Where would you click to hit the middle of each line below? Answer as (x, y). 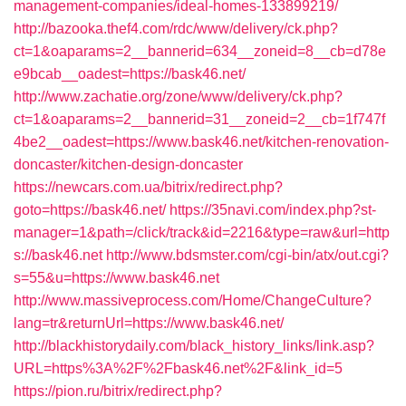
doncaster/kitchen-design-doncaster (128, 164)
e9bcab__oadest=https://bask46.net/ (130, 74)
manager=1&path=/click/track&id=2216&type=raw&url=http (202, 232)
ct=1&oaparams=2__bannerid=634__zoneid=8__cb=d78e (200, 51)
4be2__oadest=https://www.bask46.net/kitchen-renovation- (201, 142)
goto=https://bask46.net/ (90, 210)
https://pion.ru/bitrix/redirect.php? (118, 391)
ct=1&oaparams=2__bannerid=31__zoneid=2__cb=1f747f (199, 119)
